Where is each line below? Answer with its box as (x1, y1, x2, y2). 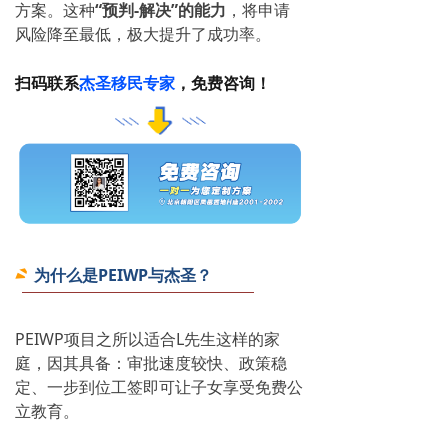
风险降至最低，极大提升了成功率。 (15, 22, 271, 45)
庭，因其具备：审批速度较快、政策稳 (15, 352, 287, 375)
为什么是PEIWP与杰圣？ (34, 264, 212, 287)
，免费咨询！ (175, 71, 271, 94)
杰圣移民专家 (79, 71, 175, 94)
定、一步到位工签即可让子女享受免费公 (15, 376, 303, 399)
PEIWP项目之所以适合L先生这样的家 (15, 328, 280, 351)
